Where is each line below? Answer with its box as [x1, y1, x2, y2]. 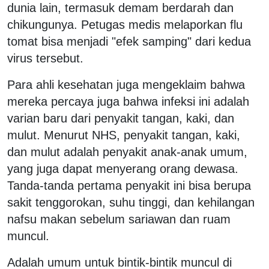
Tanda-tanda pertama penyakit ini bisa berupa [7, 178, 251, 192]
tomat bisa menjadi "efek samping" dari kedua [7, 34, 251, 48]
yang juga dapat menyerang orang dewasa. [7, 162, 238, 175]
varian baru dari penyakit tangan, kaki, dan [7, 111, 234, 125]
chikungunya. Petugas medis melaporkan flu [7, 17, 243, 31]
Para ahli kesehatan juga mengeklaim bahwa [7, 77, 245, 91]
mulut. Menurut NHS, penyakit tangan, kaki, [7, 128, 240, 142]
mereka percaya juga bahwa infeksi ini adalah [7, 94, 249, 108]
